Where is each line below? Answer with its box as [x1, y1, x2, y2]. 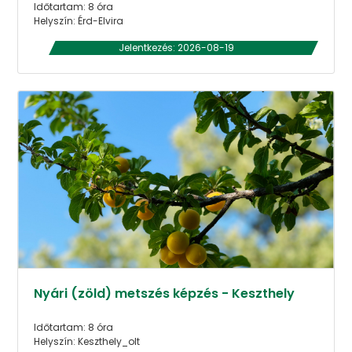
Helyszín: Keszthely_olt [34, 335, 141, 349]
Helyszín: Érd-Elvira [34, 13, 124, 27]
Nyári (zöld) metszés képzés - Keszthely [34, 284, 295, 303]
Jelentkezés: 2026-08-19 [118, 40, 234, 54]
